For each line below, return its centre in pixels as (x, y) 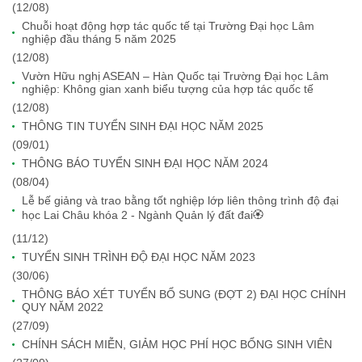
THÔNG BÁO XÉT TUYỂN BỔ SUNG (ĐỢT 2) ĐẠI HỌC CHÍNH (184, 295)
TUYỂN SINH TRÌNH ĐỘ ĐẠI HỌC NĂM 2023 (139, 257)
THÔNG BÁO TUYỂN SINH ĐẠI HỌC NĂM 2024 (145, 164)
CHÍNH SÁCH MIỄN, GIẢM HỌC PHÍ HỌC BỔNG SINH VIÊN (177, 345)
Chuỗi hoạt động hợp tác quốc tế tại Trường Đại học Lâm (168, 26)
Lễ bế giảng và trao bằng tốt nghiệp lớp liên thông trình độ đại (180, 201)
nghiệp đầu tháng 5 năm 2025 (99, 39)
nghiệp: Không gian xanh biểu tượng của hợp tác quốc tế (168, 89)
